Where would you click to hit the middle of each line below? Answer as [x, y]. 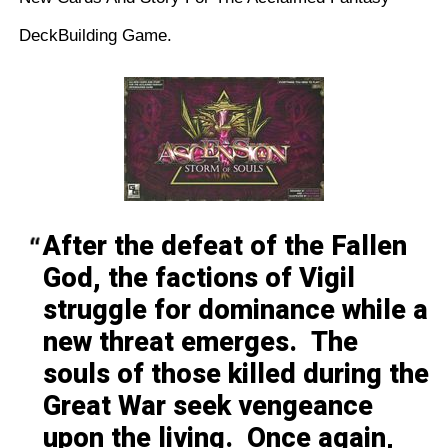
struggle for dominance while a [235, 310]
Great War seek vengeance [207, 406]
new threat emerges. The [200, 342]
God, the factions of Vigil [198, 278]
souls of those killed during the [235, 374]
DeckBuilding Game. [95, 36]
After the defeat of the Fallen [224, 246]
